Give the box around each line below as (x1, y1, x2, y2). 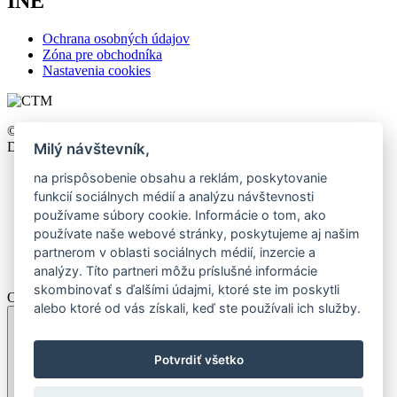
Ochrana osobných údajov (43, 31, 190, 47)
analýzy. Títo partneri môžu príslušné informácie (34, 263, 318, 279)
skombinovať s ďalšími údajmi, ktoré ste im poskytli (34, 282, 340, 298)
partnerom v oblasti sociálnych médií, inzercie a (34, 245, 316, 261)
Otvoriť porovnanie (7, 290, 116, 306)
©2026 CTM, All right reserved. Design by (7, 123, 253, 139)
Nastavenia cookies (43, 63, 151, 79)
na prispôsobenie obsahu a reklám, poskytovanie (34, 170, 328, 186)
